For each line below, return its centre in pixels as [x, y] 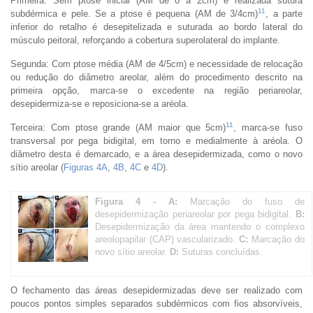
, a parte [284, 13]
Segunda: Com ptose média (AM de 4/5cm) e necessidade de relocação [156, 64]
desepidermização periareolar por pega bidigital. [195, 214]
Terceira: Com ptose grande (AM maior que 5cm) [118, 127]
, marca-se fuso [268, 127]
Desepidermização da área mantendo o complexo [200, 226]
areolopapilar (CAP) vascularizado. [167, 239]
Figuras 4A [86, 167]
